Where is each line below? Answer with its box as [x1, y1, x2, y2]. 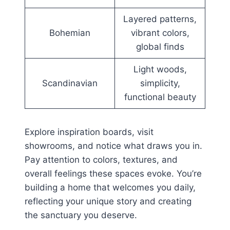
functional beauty [124, 92, 196, 103]
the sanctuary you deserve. [25, 210, 137, 221]
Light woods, [133, 64, 187, 75]
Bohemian [49, 28, 90, 39]
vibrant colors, [130, 28, 189, 39]
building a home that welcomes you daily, [25, 182, 196, 193]
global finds [136, 42, 184, 52]
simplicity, [140, 78, 180, 89]
